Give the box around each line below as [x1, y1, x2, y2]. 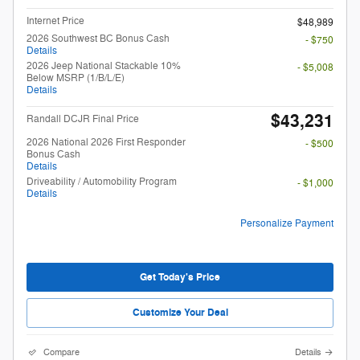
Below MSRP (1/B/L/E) [27, 72, 125, 85]
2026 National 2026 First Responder [27, 136, 186, 149]
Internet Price [27, 14, 84, 28]
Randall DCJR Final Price [27, 112, 139, 126]
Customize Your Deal [132, 306, 228, 320]
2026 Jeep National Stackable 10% [27, 59, 181, 73]
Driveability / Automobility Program [27, 175, 177, 189]
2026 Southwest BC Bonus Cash [27, 32, 170, 46]
